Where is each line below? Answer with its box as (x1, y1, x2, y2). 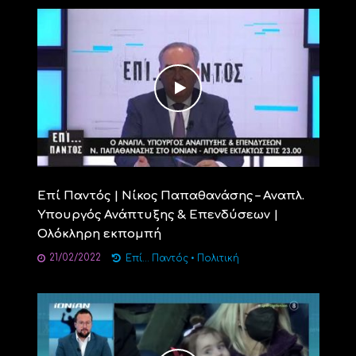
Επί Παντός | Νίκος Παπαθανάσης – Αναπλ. (37, 189, 304, 203)
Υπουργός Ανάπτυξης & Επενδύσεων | (37, 208, 278, 222)
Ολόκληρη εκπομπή (37, 227, 161, 242)
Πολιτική (196, 253, 239, 265)
